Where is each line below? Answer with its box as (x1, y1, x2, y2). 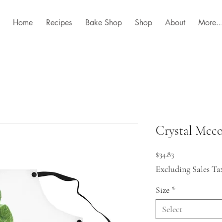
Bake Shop (85, 17, 122, 28)
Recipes (46, 17, 72, 28)
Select (162, 204, 182, 215)
